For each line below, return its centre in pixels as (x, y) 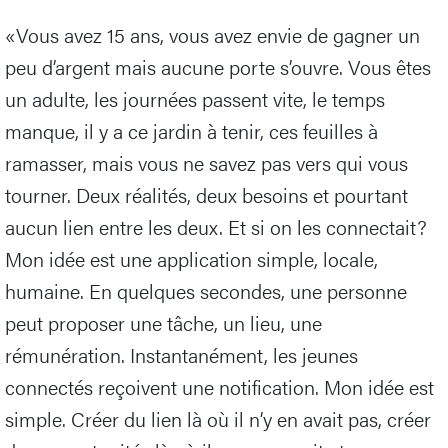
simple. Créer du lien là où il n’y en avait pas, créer (218, 419)
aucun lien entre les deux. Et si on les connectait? (216, 227)
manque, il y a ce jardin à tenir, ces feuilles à (191, 131)
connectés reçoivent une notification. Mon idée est (219, 387)
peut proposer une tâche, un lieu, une (163, 323)
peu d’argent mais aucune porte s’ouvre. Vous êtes (218, 67)
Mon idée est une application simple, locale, (191, 259)
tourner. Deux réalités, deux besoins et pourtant (206, 195)
